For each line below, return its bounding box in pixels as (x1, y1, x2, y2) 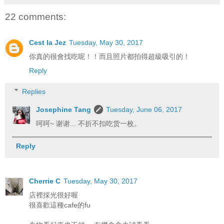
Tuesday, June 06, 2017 (106, 105, 182, 113)
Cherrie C (29, 176, 60, 185)
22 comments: (5, 11, 66, 22)
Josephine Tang (36, 105, 91, 113)
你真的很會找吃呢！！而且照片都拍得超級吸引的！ (29, 52, 190, 61)
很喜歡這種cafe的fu (29, 200, 90, 209)
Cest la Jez (29, 38, 66, 47)
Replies (22, 87, 46, 95)
